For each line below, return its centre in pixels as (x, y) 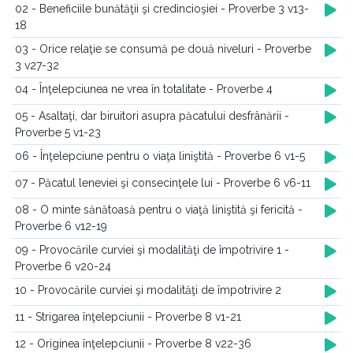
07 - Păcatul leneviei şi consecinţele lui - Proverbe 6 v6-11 (163, 183)
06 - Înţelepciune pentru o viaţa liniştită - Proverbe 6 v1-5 (160, 156)
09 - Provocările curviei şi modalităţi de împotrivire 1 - (152, 250)
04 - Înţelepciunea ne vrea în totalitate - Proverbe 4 (144, 89)
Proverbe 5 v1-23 (58, 132)
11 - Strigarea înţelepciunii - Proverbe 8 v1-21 (128, 317)
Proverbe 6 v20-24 (63, 266)
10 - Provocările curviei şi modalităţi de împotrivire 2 (148, 290)
